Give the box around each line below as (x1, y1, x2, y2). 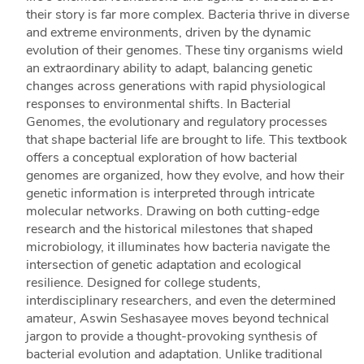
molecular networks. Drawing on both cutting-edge (25, 202, 319, 221)
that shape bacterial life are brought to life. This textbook (25, 131, 347, 149)
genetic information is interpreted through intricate (25, 184, 314, 203)
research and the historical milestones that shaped (25, 220, 313, 239)
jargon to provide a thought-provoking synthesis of (25, 327, 317, 346)
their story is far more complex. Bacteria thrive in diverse (25, 6, 349, 24)
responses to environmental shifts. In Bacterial (25, 95, 291, 114)
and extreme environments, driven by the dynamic (25, 24, 311, 42)
